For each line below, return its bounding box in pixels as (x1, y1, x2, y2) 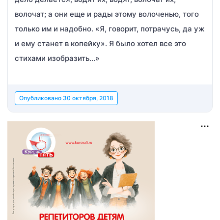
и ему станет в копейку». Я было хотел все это (15, 39, 186, 48)
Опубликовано (19, 94, 63, 102)
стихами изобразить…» (15, 54, 100, 63)
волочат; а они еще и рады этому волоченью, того (15, 9, 199, 19)
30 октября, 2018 (63, 94, 113, 102)
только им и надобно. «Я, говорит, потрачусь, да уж (15, 24, 205, 33)
